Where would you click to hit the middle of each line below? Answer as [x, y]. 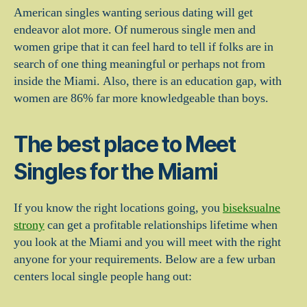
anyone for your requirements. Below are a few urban [145, 259]
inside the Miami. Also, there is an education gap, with [148, 81]
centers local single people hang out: [103, 277]
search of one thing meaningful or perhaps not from [139, 64]
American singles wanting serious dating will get [133, 13]
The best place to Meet [125, 144]
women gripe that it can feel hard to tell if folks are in [144, 47]
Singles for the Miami [116, 172]
